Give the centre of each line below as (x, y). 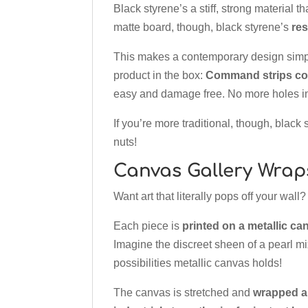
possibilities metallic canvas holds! (198, 263)
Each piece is (148, 226)
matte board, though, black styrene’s (203, 27)
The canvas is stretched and (184, 293)
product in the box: (160, 76)
